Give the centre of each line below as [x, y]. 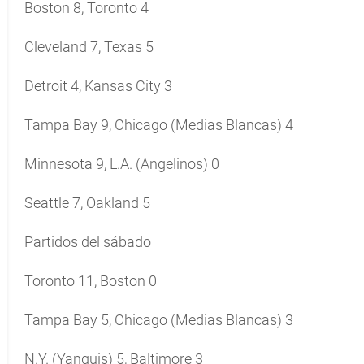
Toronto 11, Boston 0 [91, 281]
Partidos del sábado [88, 242]
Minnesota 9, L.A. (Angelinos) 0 [122, 164]
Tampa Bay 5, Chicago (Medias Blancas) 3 [159, 320]
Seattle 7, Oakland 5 [87, 203]
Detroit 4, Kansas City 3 [98, 86]
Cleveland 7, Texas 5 [89, 47]
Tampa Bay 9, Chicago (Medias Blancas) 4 [159, 125]
